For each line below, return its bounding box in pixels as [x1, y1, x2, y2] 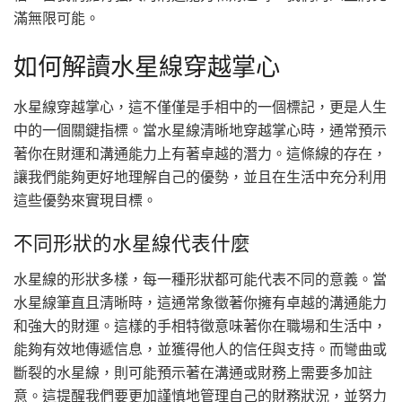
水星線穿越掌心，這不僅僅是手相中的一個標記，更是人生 [13, 97, 387, 116]
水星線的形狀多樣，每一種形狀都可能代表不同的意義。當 [13, 270, 387, 288]
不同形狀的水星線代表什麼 [13, 232, 250, 257]
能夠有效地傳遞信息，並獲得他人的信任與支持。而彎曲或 [13, 340, 387, 358]
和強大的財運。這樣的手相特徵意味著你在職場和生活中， [13, 317, 387, 335]
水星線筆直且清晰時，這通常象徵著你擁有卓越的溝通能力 [13, 293, 387, 311]
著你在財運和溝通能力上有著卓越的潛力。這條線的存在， [13, 144, 387, 162]
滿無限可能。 [13, 9, 100, 28]
